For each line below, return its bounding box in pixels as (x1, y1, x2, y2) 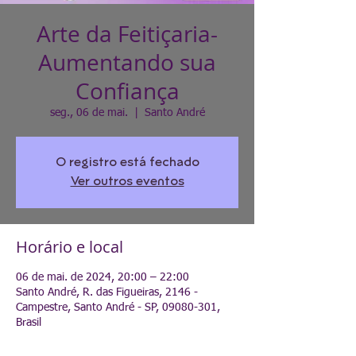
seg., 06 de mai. (49, 107, 128, 118)
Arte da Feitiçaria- (37, 19, 218, 48)
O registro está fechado (55, 157, 199, 169)
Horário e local (16, 236, 123, 257)
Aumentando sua (38, 48, 216, 77)
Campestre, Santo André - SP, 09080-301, (16, 302, 220, 313)
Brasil (16, 317, 41, 328)
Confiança (75, 76, 180, 106)
